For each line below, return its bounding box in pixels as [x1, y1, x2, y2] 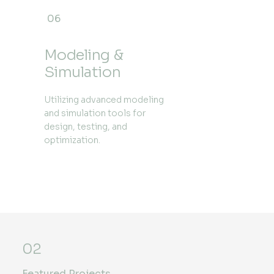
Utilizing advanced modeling [43, 94, 164, 105]
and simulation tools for [43, 107, 146, 119]
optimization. [43, 134, 100, 146]
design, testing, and [43, 120, 127, 132]
